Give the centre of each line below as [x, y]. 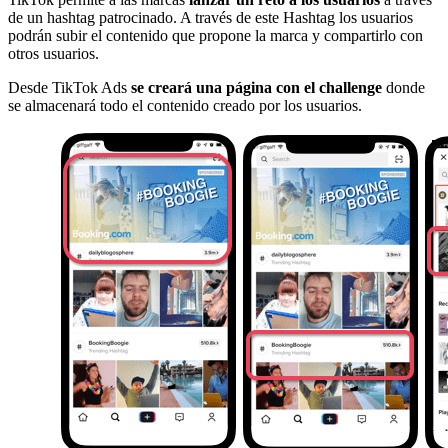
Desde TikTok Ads [69, 87]
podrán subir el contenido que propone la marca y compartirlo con [215, 35]
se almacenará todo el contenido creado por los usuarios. [185, 105]
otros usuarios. [53, 53]
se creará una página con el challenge [256, 87]
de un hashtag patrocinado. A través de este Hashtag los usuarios [210, 17]
